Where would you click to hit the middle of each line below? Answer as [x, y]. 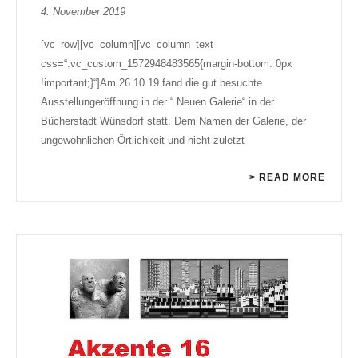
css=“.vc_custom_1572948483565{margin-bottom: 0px [167, 63]
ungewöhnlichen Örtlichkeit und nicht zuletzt [143, 140]
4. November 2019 [83, 11]
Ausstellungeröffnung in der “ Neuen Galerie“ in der [157, 101]
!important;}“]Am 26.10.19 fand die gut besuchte [151, 82]
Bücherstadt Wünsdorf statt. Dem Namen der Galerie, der [173, 121]
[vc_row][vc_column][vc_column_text [127, 44]
